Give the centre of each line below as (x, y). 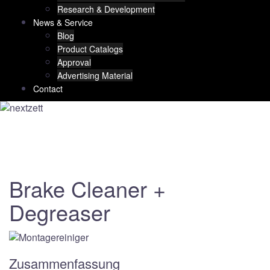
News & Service (63, 22)
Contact (48, 88)
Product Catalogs (90, 49)
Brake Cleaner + (87, 188)
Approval (74, 62)
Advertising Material (95, 75)
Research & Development (106, 9)
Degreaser (60, 212)
